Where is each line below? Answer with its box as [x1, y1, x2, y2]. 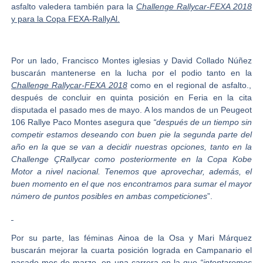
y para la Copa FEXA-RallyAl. [11, 14, 120, 23]
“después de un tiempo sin [153, 117, 252, 127]
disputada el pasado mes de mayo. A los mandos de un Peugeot [11, 104, 252, 114]
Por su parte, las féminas [11, 232, 118, 242]
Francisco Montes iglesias [62, 55, 164, 65]
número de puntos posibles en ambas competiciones [11, 191, 207, 201]
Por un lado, [11, 55, 62, 65]
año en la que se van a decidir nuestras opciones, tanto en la [11, 141, 252, 151]
